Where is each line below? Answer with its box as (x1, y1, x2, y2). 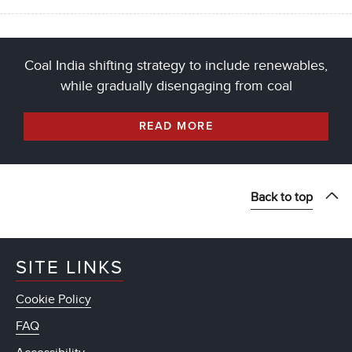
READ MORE (139, 121, 213, 133)
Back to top (251, 189, 313, 206)
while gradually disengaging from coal (60, 78, 292, 95)
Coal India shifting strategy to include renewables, (24, 57, 328, 75)
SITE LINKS (16, 256, 123, 280)
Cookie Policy (16, 291, 91, 308)
